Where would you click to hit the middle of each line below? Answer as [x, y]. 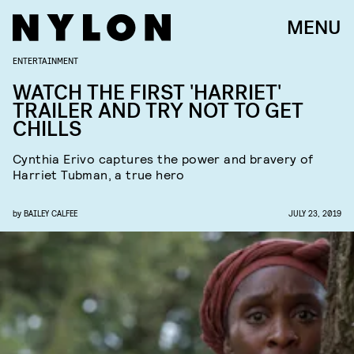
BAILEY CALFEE [51, 213]
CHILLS [47, 129]
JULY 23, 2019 [315, 213]
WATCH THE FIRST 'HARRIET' [147, 93]
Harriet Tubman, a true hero [99, 174]
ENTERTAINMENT [45, 60]
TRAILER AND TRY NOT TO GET [158, 111]
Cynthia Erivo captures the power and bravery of [163, 158]
